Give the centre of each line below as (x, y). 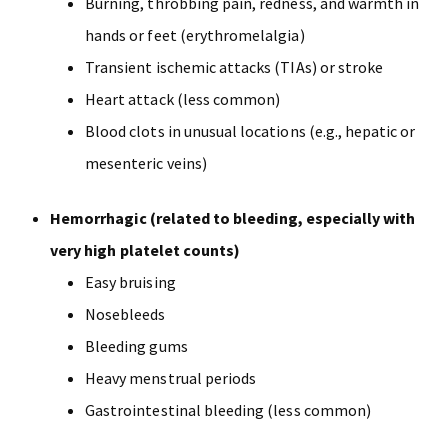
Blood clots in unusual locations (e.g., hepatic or (250, 131)
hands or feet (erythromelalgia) (195, 35)
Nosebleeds (125, 314)
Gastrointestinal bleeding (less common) (228, 410)
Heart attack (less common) (183, 99)
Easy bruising (130, 282)
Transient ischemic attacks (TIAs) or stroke (234, 67)
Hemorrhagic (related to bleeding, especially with (233, 218)
